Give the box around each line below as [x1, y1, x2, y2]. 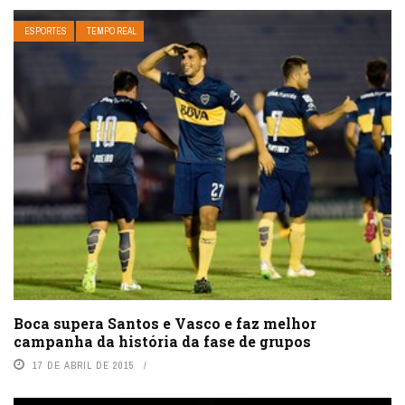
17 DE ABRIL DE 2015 [33, 358, 135, 372]
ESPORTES [24, 25, 67, 38]
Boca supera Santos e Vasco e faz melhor [14, 313, 316, 333]
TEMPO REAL [87, 25, 137, 38]
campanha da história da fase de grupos [14, 331, 311, 351]
